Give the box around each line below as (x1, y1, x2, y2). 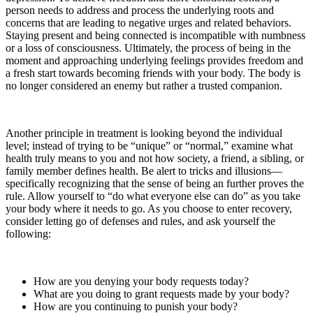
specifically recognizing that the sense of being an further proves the (6, 177, 304, 190)
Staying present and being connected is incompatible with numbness (6, 29, 305, 42)
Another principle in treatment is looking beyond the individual (6, 127, 282, 140)
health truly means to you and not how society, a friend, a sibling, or (6, 152, 304, 165)
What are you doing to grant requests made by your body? (34, 288, 289, 300)
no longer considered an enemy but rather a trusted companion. (6, 80, 282, 92)
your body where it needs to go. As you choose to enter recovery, (6, 203, 292, 215)
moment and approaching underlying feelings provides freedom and (6, 54, 303, 67)
